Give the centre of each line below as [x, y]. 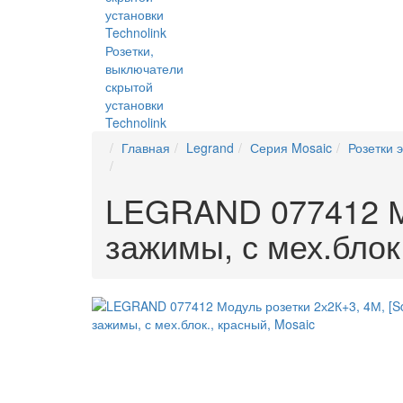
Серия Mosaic [291, 148]
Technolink [136, 122]
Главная [146, 148]
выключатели [144, 68]
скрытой [129, 86]
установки [134, 104]
